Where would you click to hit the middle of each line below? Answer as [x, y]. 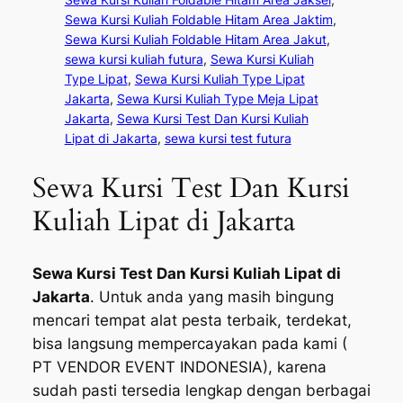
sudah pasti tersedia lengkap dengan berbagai [201, 390]
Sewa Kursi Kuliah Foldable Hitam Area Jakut [195, 40]
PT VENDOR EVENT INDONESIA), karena [179, 367]
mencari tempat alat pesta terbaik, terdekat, [192, 320]
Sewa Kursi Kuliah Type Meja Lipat [217, 99]
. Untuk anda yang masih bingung [211, 296]
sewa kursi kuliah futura [134, 59]
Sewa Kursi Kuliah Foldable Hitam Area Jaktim [198, 20]
